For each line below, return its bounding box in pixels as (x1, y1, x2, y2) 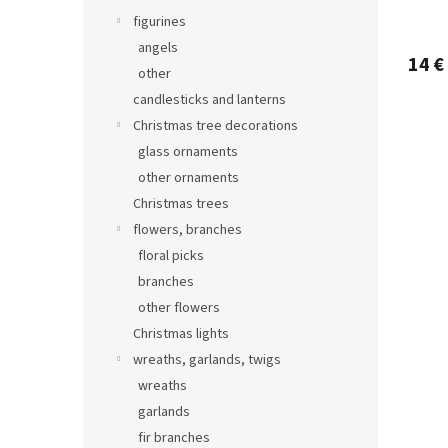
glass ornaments (138, 141, 238, 162)
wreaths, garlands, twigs (133, 349, 281, 370)
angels (138, 37, 178, 58)
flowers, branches (133, 219, 242, 240)
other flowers (138, 297, 220, 318)
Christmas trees (133, 193, 229, 214)
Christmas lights (133, 323, 229, 344)
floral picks (138, 245, 204, 266)
